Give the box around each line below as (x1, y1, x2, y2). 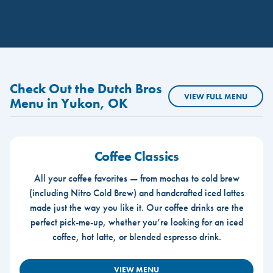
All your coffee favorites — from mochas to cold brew (34, 171, 239, 185)
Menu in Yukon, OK (10, 94, 128, 112)
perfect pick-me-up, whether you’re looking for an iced (30, 215, 243, 229)
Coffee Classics (94, 147, 179, 165)
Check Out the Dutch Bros (10, 80, 162, 97)
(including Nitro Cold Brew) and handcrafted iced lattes (29, 186, 244, 199)
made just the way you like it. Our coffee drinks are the (29, 200, 244, 214)
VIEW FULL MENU (184, 91, 247, 102)
